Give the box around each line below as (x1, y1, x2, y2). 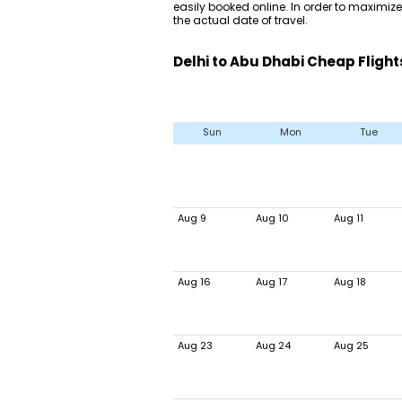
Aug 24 (256, 338, 291, 353)
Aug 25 (334, 338, 369, 353)
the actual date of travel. (173, 13, 308, 28)
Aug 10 (256, 211, 289, 225)
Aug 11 (334, 211, 363, 225)
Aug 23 (178, 338, 213, 353)
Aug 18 (334, 275, 366, 289)
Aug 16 (178, 275, 211, 289)
